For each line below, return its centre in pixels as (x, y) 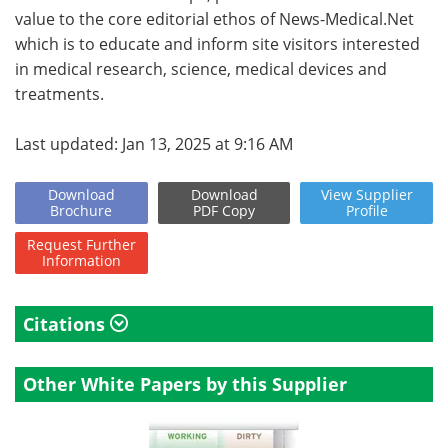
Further (110, 244)
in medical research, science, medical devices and (201, 69)
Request (54, 244)
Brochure (81, 210)
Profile (366, 210)
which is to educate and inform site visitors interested (217, 44)
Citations (66, 324)
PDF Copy (224, 210)
